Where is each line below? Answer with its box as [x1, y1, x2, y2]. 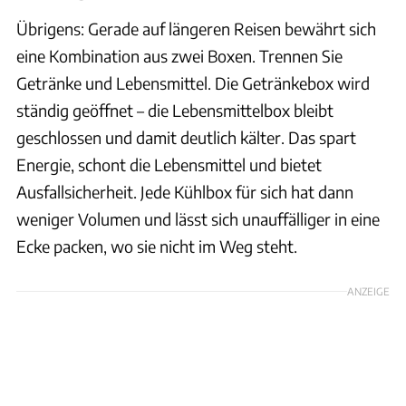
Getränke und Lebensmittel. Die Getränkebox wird [16, 72, 370, 93]
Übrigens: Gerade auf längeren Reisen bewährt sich [16, 17, 376, 39]
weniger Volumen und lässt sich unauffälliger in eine [16, 208, 380, 229]
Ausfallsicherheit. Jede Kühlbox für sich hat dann [16, 180, 353, 202]
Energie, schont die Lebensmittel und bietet [16, 153, 322, 175]
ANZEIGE [347, 284, 390, 297]
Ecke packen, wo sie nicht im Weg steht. [16, 235, 297, 256]
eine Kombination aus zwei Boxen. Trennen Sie [16, 44, 343, 66]
